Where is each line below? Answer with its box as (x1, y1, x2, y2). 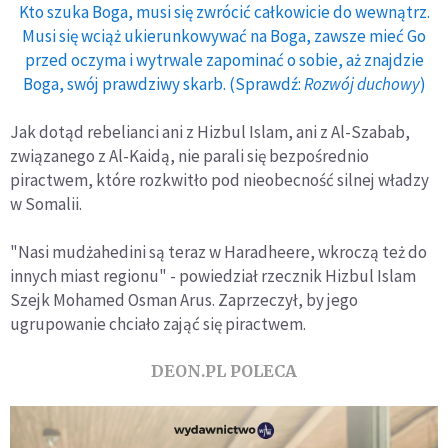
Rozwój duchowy (303, 73, 420, 95)
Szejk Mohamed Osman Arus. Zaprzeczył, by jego (10, 289, 358, 311)
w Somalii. (10, 193, 82, 215)
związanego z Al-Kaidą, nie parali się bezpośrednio (10, 145, 369, 167)
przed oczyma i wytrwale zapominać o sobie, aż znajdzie (24, 49, 424, 71)
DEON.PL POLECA (151, 361, 297, 381)
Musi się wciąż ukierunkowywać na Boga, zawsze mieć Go (22, 25, 426, 47)
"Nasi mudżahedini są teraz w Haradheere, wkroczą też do (10, 241, 427, 263)
